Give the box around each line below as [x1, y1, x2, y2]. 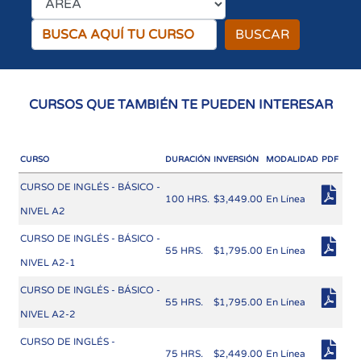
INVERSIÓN [213, 155, 259, 165]
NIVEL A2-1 [20, 257, 76, 269]
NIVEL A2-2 [20, 309, 76, 321]
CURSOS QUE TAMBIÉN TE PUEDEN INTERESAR [28, 97, 333, 114]
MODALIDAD [265, 155, 318, 165]
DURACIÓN [164, 155, 210, 165]
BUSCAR [235, 27, 289, 44]
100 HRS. [165, 193, 210, 205]
